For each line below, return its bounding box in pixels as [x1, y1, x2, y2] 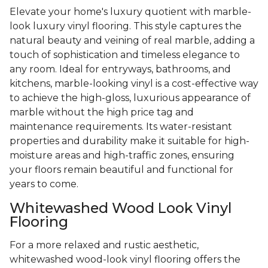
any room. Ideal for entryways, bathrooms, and [10, 63, 231, 75]
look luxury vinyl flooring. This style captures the [10, 20, 242, 32]
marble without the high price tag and [10, 106, 194, 118]
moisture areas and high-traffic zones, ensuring [10, 150, 234, 162]
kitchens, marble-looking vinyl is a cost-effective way [10, 78, 258, 90]
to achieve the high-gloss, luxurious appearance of [10, 92, 251, 104]
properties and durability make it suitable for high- [10, 135, 249, 147]
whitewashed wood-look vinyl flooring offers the [10, 254, 240, 266]
